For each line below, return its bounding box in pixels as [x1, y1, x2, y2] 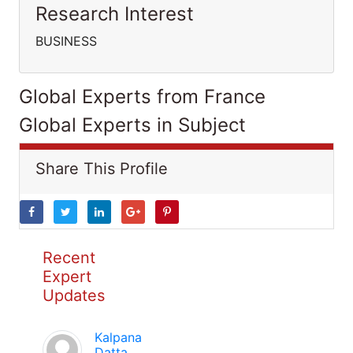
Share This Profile [35, 159, 168, 178]
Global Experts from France [19, 85, 266, 108]
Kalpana [95, 329, 142, 345]
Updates [43, 286, 105, 305]
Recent [43, 248, 95, 267]
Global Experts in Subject [19, 113, 246, 136]
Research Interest [35, 2, 194, 25]
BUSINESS [35, 33, 97, 49]
